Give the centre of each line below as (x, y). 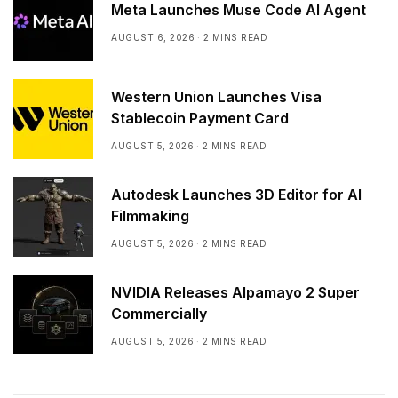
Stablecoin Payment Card (200, 118)
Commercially (159, 313)
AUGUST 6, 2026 (153, 37)
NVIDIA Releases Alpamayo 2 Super (235, 292)
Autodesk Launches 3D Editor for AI (236, 194)
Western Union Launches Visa (216, 96)
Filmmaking (150, 215)
